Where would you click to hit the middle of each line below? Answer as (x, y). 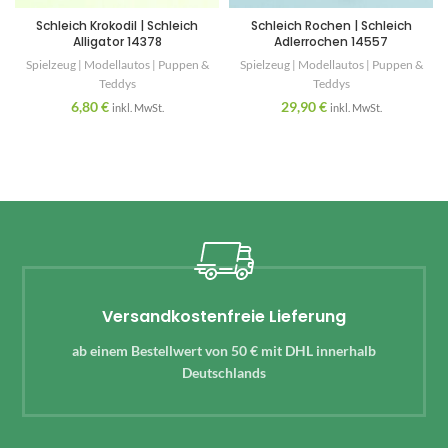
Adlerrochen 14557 (331, 41)
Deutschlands (224, 372)
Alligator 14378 (117, 41)
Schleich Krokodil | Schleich (117, 25)
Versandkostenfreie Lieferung (224, 316)
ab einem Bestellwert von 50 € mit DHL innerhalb (224, 350)
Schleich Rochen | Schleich (331, 25)
